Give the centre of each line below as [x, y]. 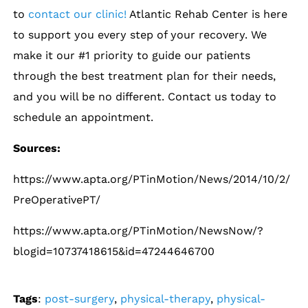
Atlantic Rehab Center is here [207, 14]
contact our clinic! [78, 14]
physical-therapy [166, 298]
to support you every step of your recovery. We [140, 34]
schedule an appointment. [84, 117]
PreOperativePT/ [57, 199]
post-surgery [80, 298]
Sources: [37, 148]
